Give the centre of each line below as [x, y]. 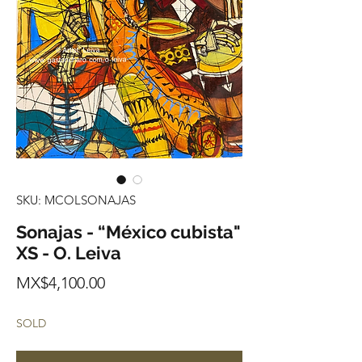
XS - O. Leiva [69, 253]
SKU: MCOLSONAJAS [76, 200]
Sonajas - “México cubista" [128, 232]
